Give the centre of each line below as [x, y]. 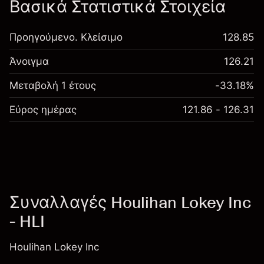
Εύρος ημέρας [43, 110]
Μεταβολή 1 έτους [53, 85]
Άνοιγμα [29, 61]
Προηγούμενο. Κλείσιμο [66, 37]
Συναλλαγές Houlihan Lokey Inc [131, 202]
